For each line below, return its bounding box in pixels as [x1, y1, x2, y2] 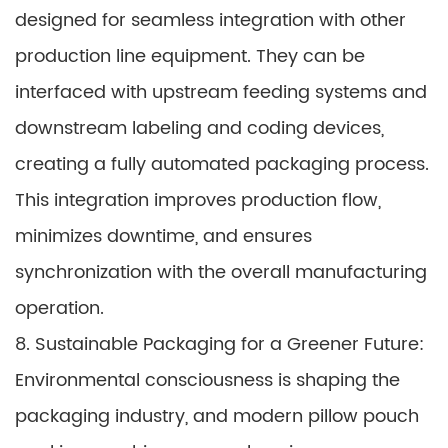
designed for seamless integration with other [15, 6, 406, 35]
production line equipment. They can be [15, 42, 365, 71]
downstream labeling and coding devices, [15, 114, 384, 143]
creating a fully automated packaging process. [15, 150, 429, 179]
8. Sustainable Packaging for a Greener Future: [15, 330, 424, 359]
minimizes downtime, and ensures [15, 222, 312, 251]
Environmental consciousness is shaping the [15, 366, 400, 395]
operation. [15, 294, 104, 323]
